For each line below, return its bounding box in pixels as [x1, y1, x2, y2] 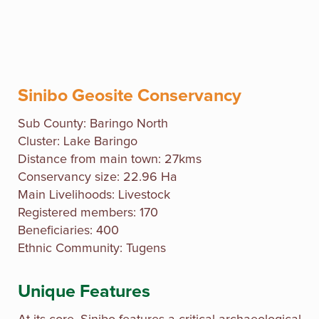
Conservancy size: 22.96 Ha [18, 170, 177, 184]
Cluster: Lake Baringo [18, 135, 137, 148]
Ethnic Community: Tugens [18, 241, 166, 255]
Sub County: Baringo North [18, 117, 168, 130]
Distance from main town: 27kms [18, 152, 202, 166]
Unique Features [18, 282, 150, 300]
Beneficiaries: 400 [18, 224, 119, 237]
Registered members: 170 [18, 206, 158, 219]
